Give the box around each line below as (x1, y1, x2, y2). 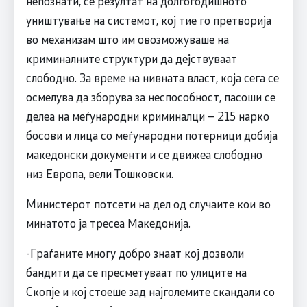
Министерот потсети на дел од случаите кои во (25, 196, 271, 212)
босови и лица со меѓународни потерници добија (25, 127, 278, 143)
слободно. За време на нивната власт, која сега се (25, 70, 279, 86)
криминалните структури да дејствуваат (25, 51, 237, 66)
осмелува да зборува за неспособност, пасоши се (25, 89, 275, 105)
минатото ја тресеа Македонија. (25, 215, 191, 231)
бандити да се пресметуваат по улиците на (25, 265, 247, 280)
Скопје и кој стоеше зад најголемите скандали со (25, 284, 275, 299)
